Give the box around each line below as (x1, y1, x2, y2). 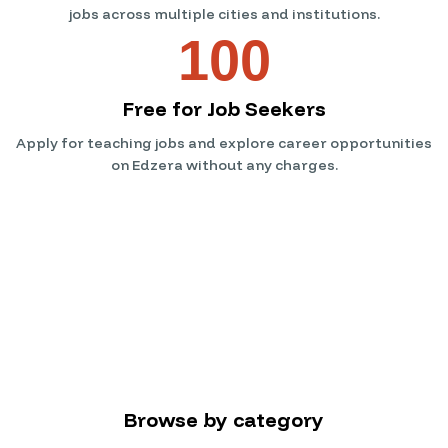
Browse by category (124, 407, 324, 432)
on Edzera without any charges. (110, 156, 338, 174)
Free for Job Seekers (122, 96, 326, 121)
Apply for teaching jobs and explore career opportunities (16, 134, 432, 152)
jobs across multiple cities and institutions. (68, 5, 380, 23)
